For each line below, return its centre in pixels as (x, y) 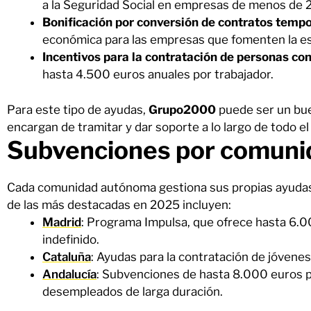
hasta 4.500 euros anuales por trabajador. (158, 74)
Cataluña (67, 257)
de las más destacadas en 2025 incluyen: (119, 204)
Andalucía (69, 274)
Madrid (62, 222)
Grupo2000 (184, 109)
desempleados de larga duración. (133, 291)
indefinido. (71, 239)
